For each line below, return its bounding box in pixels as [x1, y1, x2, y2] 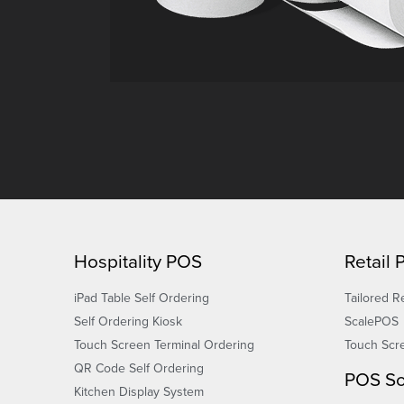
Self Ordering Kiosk [74, 313, 182, 329]
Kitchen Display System [74, 383, 204, 399]
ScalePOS [344, 313, 399, 329]
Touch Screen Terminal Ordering [74, 336, 254, 353]
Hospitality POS [74, 250, 202, 273]
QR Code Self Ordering [74, 360, 204, 376]
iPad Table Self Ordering [74, 289, 209, 306]
